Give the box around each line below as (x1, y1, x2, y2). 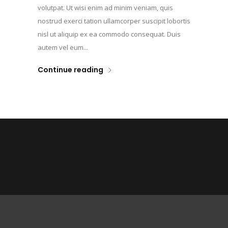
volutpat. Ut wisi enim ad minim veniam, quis (38, 3, 173, 12)
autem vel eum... (38, 42, 88, 52)
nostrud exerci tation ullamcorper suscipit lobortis (38, 16, 190, 25)
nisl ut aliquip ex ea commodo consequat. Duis (38, 29, 181, 39)
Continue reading (38, 64, 103, 75)
